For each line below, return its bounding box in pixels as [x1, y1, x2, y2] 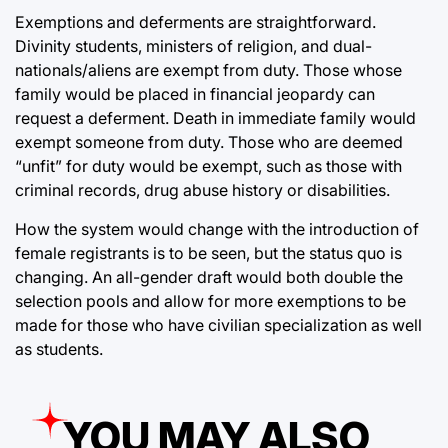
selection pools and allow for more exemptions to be [15, 290, 406, 311]
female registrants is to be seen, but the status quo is [15, 242, 402, 263]
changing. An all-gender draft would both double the [15, 266, 403, 287]
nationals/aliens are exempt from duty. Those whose [15, 59, 402, 80]
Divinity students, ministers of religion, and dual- [15, 35, 372, 56]
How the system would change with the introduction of [15, 218, 419, 239]
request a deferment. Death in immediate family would [15, 107, 416, 128]
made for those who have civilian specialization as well [15, 314, 422, 335]
